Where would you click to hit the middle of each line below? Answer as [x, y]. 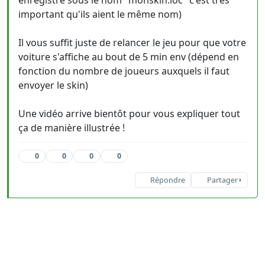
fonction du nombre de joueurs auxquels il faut [124, 71]
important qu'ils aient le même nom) [100, 14]
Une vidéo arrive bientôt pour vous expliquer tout [129, 114]
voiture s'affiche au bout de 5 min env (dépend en [129, 57]
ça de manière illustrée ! [72, 128]
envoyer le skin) [53, 85]
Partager [222, 180]
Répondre [167, 180]
